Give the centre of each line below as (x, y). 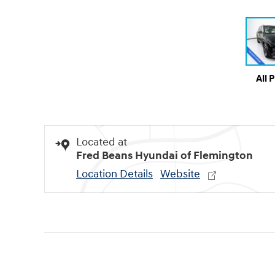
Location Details (114, 174)
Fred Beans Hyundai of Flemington (165, 155)
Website (180, 174)
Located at (102, 142)
